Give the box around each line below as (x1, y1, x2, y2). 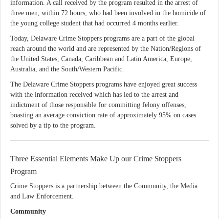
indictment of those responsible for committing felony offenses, (10, 101, 186, 109)
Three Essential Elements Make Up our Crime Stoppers (10, 154, 181, 163)
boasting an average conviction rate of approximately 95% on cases (10, 111, 196, 119)
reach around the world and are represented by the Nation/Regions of (10, 45, 201, 52)
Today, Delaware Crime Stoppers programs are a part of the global (10, 35, 195, 42)
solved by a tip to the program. (10, 122, 96, 129)
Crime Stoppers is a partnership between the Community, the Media (10, 182, 197, 190)
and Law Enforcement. (10, 193, 74, 200)
